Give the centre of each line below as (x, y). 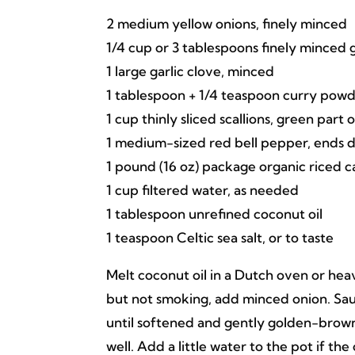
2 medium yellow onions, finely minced (227, 23)
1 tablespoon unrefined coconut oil (215, 213)
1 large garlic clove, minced (191, 71)
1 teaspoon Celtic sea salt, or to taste (220, 237)
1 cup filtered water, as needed (203, 189)
